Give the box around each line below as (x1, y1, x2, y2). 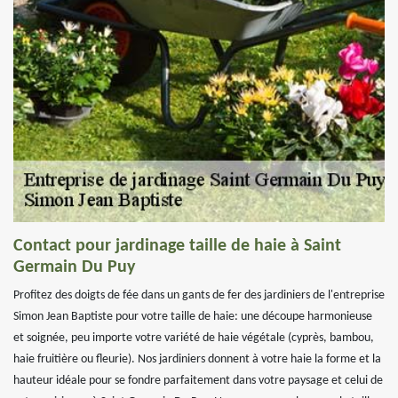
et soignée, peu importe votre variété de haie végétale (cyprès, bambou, (13, 331, 374, 345)
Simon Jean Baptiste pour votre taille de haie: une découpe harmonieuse (13, 310, 372, 323)
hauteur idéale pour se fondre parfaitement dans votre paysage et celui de (13, 374, 383, 387)
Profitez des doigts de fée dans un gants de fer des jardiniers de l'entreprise (13, 289, 385, 302)
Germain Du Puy (13, 259, 135, 276)
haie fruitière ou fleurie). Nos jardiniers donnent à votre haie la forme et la (13, 353, 381, 366)
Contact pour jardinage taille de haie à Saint (13, 237, 341, 255)
